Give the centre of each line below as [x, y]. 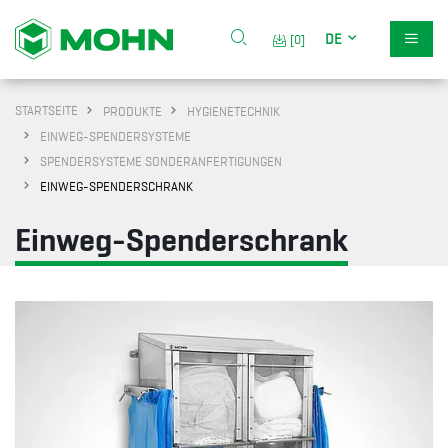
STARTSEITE [46, 110]
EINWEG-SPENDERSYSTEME [115, 136]
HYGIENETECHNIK [233, 111]
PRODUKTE [132, 111]
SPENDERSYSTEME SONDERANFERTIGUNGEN [161, 161]
